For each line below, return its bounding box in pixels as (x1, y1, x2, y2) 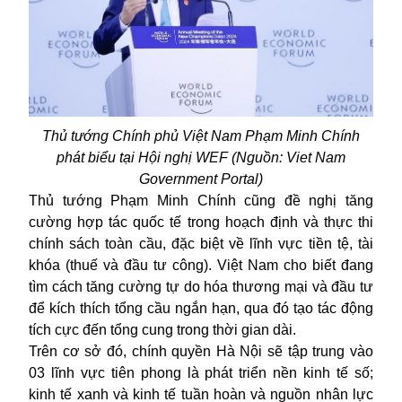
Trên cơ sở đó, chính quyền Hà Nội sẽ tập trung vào (29, 343, 373, 359)
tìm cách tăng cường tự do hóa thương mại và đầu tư (29, 278, 373, 294)
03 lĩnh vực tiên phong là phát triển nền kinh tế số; (29, 364, 373, 380)
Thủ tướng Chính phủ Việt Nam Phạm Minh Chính (42, 127, 360, 144)
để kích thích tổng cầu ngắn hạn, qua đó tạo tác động (29, 300, 373, 316)
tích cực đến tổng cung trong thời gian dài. (29, 321, 296, 337)
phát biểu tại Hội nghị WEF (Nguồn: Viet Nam (57, 149, 345, 165)
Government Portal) (139, 170, 263, 187)
